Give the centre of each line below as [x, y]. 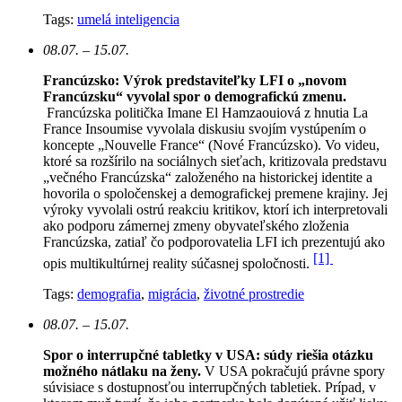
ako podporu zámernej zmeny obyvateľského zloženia [196, 225]
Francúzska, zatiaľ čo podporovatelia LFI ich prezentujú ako [214, 241]
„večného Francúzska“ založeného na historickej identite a [208, 177]
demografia [109, 293]
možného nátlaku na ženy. [124, 371]
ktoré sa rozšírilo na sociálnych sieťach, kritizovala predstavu [215, 161]
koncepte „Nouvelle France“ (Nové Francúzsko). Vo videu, [211, 144]
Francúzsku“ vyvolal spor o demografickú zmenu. [195, 96]
